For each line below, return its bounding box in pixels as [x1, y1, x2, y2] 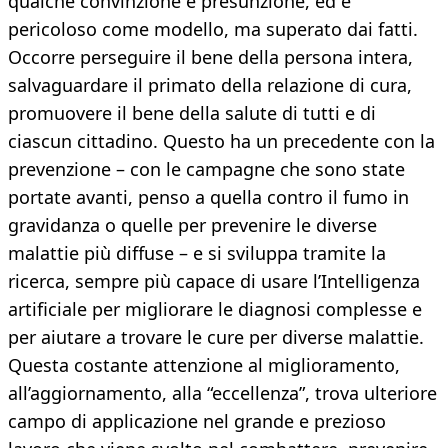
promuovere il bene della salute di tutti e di [8, 101, 376, 126]
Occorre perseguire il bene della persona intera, [8, 45, 413, 70]
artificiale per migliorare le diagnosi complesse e [8, 297, 422, 322]
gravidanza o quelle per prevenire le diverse [8, 213, 377, 238]
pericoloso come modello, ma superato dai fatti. [8, 17, 418, 42]
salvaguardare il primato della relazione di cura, [8, 73, 412, 98]
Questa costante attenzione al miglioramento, [8, 353, 400, 378]
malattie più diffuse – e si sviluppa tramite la [8, 241, 386, 266]
